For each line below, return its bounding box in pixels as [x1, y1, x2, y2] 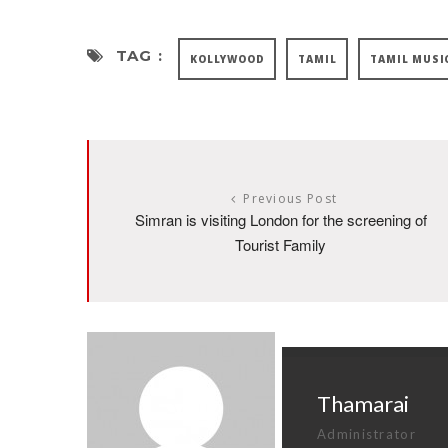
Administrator [317, 425, 416, 442]
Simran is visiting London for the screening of [134, 208, 427, 230]
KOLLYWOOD [190, 51, 265, 66]
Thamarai [317, 389, 409, 417]
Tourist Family [235, 233, 326, 255]
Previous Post [243, 189, 338, 207]
